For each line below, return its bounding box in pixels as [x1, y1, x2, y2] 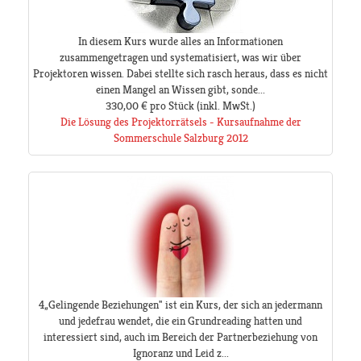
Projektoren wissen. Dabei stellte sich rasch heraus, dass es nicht [33, 67, 328, 81]
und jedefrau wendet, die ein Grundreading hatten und [59, 314, 302, 328]
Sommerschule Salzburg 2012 [113, 131, 248, 145]
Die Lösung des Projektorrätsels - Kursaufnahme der [60, 115, 301, 129]
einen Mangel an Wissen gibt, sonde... [96, 83, 265, 97]
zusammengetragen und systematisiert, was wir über [60, 51, 301, 64]
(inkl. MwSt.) [194, 99, 255, 113]
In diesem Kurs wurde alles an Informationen [78, 35, 283, 48]
